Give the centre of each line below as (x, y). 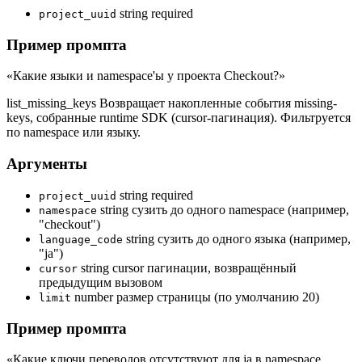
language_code (81, 239)
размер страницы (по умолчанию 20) (218, 297)
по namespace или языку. (74, 133)
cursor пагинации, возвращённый (204, 267)
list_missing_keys (53, 103)
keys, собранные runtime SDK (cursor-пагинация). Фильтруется (179, 118)
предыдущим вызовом (101, 282)
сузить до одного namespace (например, (240, 209)
